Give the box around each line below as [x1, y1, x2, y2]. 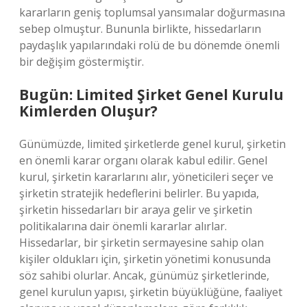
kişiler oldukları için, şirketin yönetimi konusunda [19, 251, 271, 267]
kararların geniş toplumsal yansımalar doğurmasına [19, 5, 285, 20]
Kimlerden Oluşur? [19, 101, 158, 121]
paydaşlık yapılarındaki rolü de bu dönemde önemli [19, 38, 280, 53]
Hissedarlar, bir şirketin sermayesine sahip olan [19, 235, 264, 250]
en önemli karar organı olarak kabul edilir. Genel [19, 153, 267, 168]
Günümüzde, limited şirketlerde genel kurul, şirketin [19, 136, 286, 151]
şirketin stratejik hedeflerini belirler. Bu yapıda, [19, 186, 259, 201]
